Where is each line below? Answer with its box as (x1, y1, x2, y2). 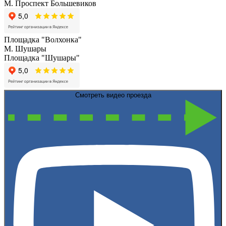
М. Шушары (4, 44, 46, 53)
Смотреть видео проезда (75, 91, 151, 99)
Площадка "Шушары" (4, 53, 80, 62)
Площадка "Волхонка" (4, 35, 82, 44)
